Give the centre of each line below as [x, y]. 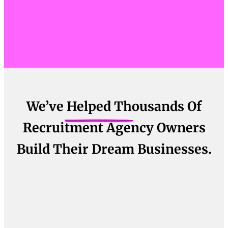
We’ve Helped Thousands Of [114, 107]
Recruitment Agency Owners [114, 128]
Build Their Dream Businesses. [114, 149]
